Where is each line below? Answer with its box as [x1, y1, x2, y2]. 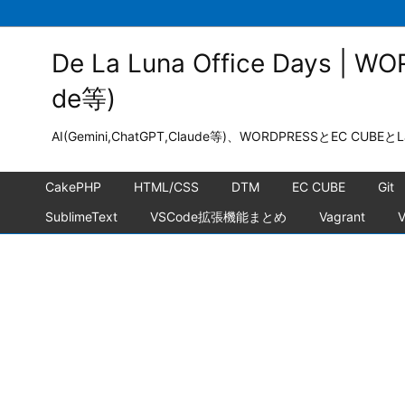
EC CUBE [292, 179, 345, 194]
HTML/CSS [134, 179, 199, 194]
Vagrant [319, 209, 365, 224]
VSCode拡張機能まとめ [150, 209, 287, 224]
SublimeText [45, 209, 118, 224]
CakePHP [45, 179, 101, 194]
